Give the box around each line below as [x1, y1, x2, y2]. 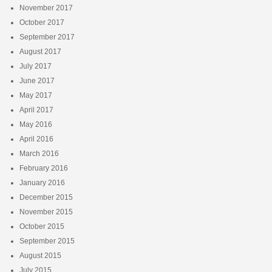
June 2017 [19, 76, 55, 85]
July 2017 [19, 61, 52, 70]
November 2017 [19, 3, 73, 12]
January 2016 [19, 178, 65, 187]
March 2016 [19, 149, 59, 158]
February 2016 [19, 163, 68, 172]
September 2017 [19, 32, 75, 41]
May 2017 [19, 90, 52, 100]
